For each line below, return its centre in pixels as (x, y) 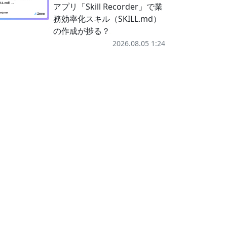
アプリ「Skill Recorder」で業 (108, 7)
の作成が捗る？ (81, 31)
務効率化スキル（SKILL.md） (107, 19)
